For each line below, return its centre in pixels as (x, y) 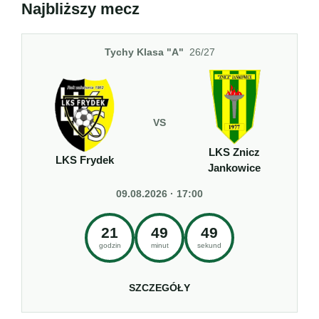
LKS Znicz (235, 153)
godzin (110, 245)
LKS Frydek (84, 161)
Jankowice (235, 168)
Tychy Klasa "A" (144, 52)
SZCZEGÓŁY (159, 288)
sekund (209, 245)
